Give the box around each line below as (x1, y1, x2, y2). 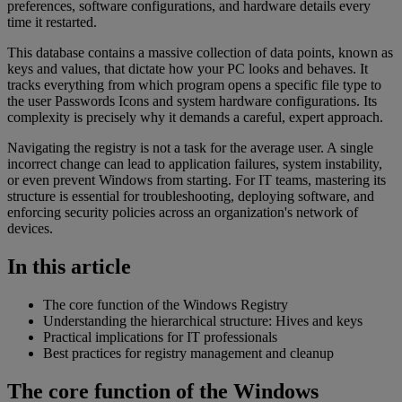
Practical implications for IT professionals (43, 328, 277, 345)
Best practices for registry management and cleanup (43, 345, 334, 361)
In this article (7, 254, 131, 278)
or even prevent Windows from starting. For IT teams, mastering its (7, 172, 386, 188)
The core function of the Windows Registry (43, 296, 288, 312)
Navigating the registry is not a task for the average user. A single (7, 140, 373, 156)
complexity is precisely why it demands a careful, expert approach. (7, 109, 383, 126)
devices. (7, 221, 53, 237)
